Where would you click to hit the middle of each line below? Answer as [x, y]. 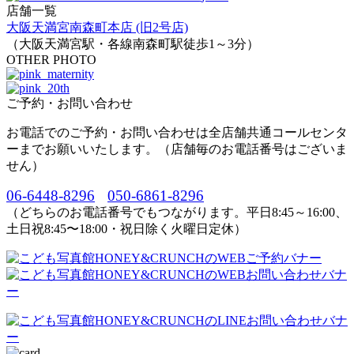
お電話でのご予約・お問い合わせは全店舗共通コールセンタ [177, 132]
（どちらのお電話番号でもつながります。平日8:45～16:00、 [177, 212]
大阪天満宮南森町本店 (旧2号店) [97, 27]
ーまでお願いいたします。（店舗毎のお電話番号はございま [177, 149]
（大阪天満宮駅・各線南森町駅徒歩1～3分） [133, 43]
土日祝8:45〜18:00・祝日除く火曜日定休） [126, 228]
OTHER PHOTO [51, 59]
